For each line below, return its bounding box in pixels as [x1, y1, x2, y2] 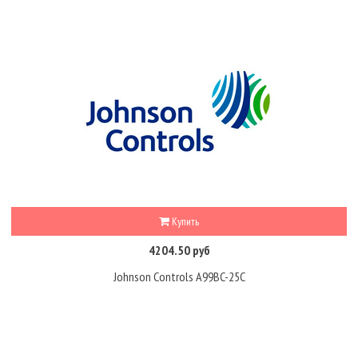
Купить [169, 214, 199, 229]
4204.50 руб [148, 241, 210, 258]
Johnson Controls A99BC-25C [113, 268, 245, 284]
